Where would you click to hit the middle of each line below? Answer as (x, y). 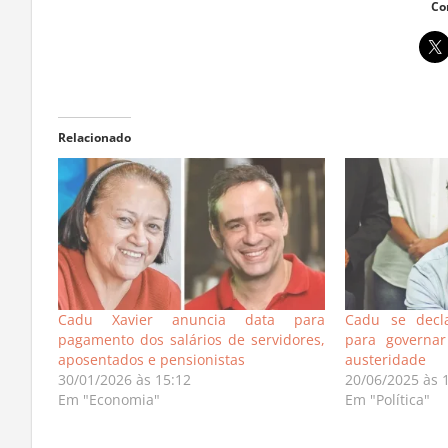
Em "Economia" (108, 412)
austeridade (386, 372)
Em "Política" (388, 412)
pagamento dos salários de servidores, (191, 352)
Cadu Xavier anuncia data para (191, 332)
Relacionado (94, 149)
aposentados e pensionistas (151, 372)
